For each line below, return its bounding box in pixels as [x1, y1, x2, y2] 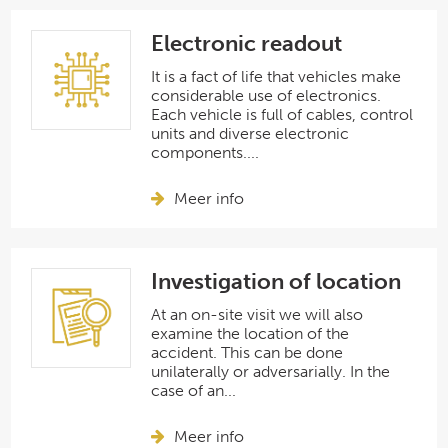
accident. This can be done [151, 343, 344, 362]
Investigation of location [151, 268, 402, 295]
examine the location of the [151, 324, 350, 343]
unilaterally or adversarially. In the [151, 362, 391, 381]
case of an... [151, 381, 237, 400]
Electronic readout [151, 30, 343, 57]
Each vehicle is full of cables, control [151, 105, 414, 124]
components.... [151, 143, 260, 162]
